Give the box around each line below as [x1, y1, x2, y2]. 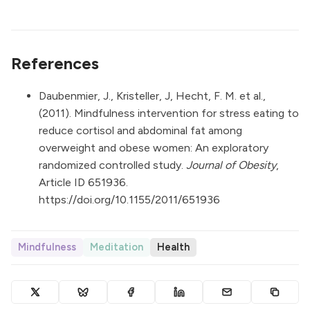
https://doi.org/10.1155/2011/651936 [39, 192, 220, 206]
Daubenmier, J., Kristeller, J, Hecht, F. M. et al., [39, 89, 266, 102]
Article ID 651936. [39, 175, 128, 189]
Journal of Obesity [186, 158, 276, 172]
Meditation [90, 241, 143, 254]
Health [157, 241, 190, 254]
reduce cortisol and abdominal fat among [39, 123, 242, 137]
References [11, 54, 99, 74]
